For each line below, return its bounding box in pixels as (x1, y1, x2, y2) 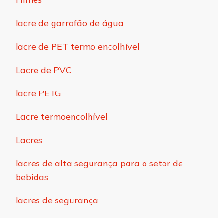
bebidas (16, 171, 48, 183)
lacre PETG (16, 88, 61, 99)
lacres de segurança (16, 195, 98, 206)
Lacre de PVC (16, 64, 72, 76)
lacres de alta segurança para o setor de (16, 158, 183, 169)
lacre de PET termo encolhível (16, 41, 140, 53)
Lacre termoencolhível (16, 111, 108, 123)
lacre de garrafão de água (16, 18, 124, 29)
